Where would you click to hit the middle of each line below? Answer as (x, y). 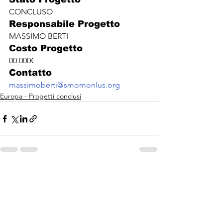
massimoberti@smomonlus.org (64, 85)
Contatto (30, 73)
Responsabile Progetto (64, 24)
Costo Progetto (46, 49)
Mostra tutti (141, 175)
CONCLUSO (31, 12)
